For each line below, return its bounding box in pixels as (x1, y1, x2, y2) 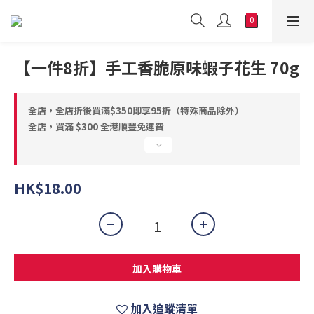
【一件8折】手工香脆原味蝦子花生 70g (15, 55, 299, 79)
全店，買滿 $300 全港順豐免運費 (28, 120, 164, 133)
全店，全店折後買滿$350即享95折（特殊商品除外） (28, 104, 244, 117)
